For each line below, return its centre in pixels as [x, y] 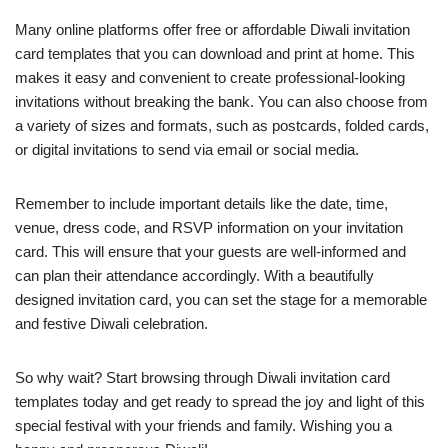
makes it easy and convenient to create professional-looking [210, 77]
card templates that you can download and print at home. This [215, 53]
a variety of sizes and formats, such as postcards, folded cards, [222, 125]
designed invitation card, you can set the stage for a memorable [221, 299]
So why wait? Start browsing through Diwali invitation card [202, 377]
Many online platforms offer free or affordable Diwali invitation [212, 29]
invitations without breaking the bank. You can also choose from [221, 101]
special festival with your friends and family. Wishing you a [203, 425]
